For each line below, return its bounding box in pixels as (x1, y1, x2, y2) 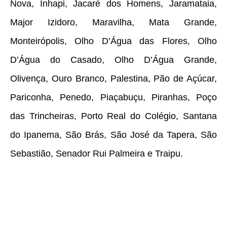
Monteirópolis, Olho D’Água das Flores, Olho (10, 36, 217, 47)
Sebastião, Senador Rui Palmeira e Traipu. (10, 148, 183, 159)
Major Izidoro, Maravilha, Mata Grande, (10, 17, 217, 28)
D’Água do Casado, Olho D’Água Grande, (10, 55, 217, 65)
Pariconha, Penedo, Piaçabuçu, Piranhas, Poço (10, 92, 217, 103)
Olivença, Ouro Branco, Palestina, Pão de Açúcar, (10, 73, 217, 84)
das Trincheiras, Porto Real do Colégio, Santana (10, 111, 217, 122)
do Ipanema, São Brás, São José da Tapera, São (10, 130, 217, 140)
